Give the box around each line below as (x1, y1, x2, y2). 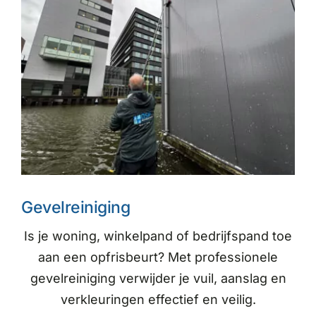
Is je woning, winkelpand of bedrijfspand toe (24, 228, 292, 243)
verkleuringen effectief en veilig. (60, 291, 256, 307)
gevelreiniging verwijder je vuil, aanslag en (30, 270, 286, 286)
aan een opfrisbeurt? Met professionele (38, 249, 278, 265)
